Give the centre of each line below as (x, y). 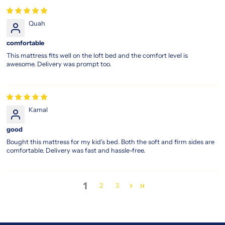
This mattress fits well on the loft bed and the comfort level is (97, 55)
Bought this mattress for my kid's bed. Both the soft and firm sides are (111, 142)
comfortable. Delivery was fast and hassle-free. (76, 150)
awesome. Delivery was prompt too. (59, 64)
